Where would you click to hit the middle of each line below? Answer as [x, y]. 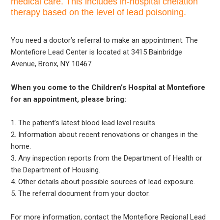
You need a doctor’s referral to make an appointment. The [105, 40]
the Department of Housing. [56, 170]
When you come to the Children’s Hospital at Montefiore [108, 87]
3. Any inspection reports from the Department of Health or [107, 158]
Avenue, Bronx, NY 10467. [52, 64]
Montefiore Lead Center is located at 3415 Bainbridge [97, 52]
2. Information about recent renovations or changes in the [105, 134]
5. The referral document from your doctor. [81, 193]
